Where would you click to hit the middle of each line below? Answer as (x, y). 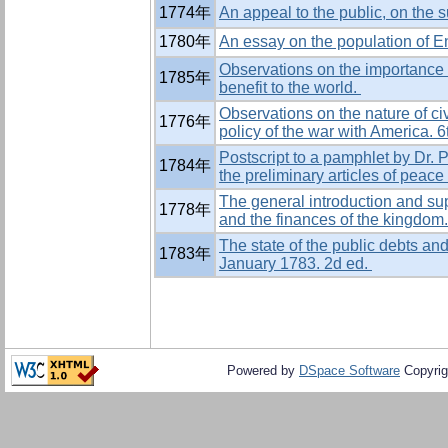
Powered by (263, 370)
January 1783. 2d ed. (295, 264)
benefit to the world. (290, 88)
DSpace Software (349, 370)
